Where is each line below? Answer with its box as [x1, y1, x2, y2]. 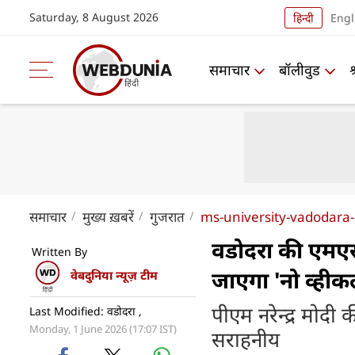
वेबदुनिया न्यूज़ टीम [71, 267, 158, 284]
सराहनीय [212, 325, 280, 353]
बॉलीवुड [279, 59, 320, 79]
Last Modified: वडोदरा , [29, 303, 142, 319]
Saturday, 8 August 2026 [29, 10, 158, 25]
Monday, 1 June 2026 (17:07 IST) [29, 322, 177, 336]
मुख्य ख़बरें [82, 208, 134, 226]
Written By [32, 244, 87, 259]
